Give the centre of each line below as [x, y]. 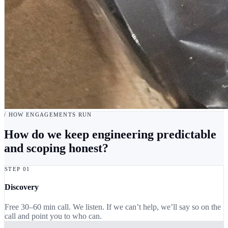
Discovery [22, 187]
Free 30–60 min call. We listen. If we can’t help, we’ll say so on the [113, 207]
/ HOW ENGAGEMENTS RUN [48, 114]
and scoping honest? [56, 148]
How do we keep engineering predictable [110, 134]
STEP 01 [18, 169]
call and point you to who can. [53, 216]
